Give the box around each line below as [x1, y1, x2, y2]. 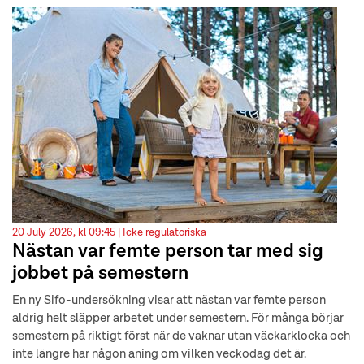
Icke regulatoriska [123, 227, 206, 239]
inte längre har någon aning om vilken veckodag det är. [12, 348, 306, 361]
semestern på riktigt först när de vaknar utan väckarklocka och [12, 330, 350, 343]
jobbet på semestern [12, 265, 188, 284]
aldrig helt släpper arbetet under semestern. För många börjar [12, 312, 344, 325]
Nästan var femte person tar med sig [12, 243, 323, 262]
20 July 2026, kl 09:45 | [12, 227, 123, 239]
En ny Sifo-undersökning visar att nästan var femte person [12, 294, 326, 307]
